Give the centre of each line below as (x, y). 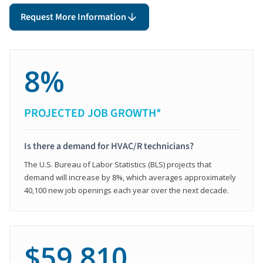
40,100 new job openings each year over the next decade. (127, 190)
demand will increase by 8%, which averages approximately (130, 177)
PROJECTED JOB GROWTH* (93, 113)
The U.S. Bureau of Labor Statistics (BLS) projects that (118, 164)
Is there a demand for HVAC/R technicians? (109, 146)
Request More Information (73, 17)
